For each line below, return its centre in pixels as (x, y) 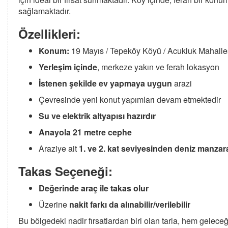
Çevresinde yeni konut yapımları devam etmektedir (130, 99)
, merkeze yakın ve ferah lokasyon (158, 67)
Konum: (54, 51)
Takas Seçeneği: (65, 171)
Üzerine (54, 204)
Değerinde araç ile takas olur (94, 188)
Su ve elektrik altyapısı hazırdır (97, 116)
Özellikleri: (49, 34)
